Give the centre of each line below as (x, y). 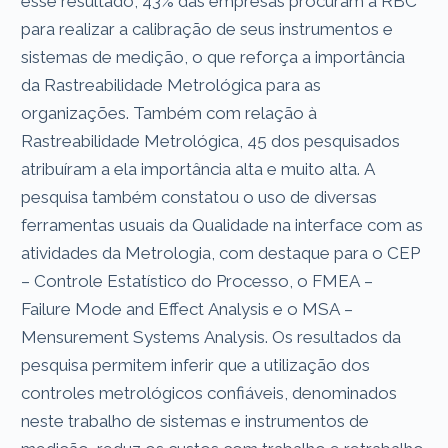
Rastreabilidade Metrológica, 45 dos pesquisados (211, 140)
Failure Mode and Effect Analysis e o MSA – (187, 308)
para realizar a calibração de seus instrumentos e (207, 28)
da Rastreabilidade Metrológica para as (171, 84)
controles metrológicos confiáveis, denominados (209, 392)
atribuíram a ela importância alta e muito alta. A (198, 168)
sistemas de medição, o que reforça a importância (213, 56)
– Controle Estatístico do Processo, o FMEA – (197, 280)
